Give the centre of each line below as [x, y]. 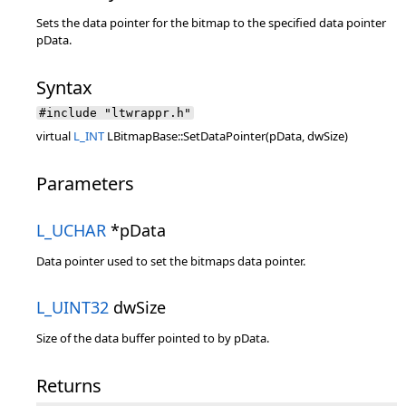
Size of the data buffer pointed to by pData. [153, 338]
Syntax [64, 87]
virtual [55, 136]
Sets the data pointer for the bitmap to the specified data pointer [211, 23]
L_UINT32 [72, 307]
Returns [69, 386]
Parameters [85, 184]
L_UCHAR [71, 230]
